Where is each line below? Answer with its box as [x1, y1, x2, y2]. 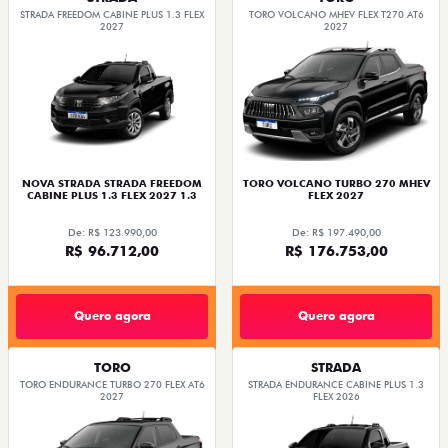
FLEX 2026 [312, 390, 360, 402]
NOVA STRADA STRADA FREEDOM [22, 176, 202, 189]
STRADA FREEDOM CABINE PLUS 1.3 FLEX [20, 8, 204, 20]
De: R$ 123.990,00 [67, 225, 157, 238]
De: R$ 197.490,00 [291, 225, 381, 238]
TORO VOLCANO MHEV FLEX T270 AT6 [248, 8, 424, 20]
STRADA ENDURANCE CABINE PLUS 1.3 [248, 378, 424, 390]
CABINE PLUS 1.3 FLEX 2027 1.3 [27, 188, 197, 201]
